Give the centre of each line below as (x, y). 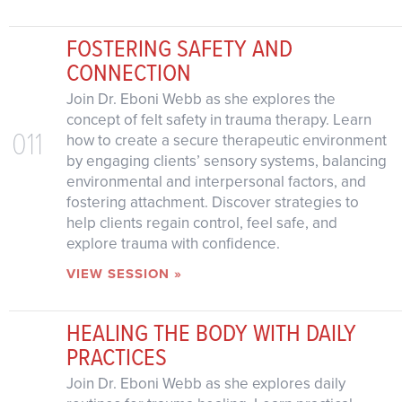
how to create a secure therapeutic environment (226, 141)
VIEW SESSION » (124, 274)
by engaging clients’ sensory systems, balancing (226, 162)
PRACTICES (116, 357)
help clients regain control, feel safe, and (201, 223)
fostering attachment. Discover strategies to (212, 203)
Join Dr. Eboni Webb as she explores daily (205, 384)
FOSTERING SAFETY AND (179, 48)
